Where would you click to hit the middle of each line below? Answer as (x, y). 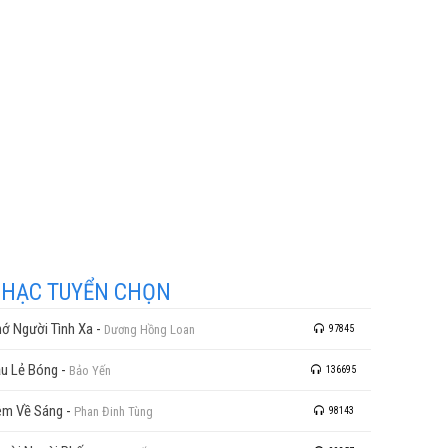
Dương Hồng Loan (149, 329)
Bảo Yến (90, 370)
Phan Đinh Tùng (113, 411)
